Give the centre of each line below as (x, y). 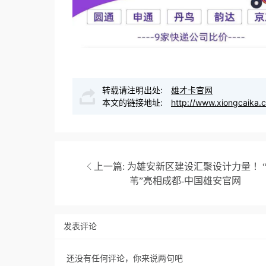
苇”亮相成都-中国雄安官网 (185, 180)
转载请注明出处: (134, 90)
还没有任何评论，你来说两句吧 (125, 258)
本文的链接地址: (134, 102)
